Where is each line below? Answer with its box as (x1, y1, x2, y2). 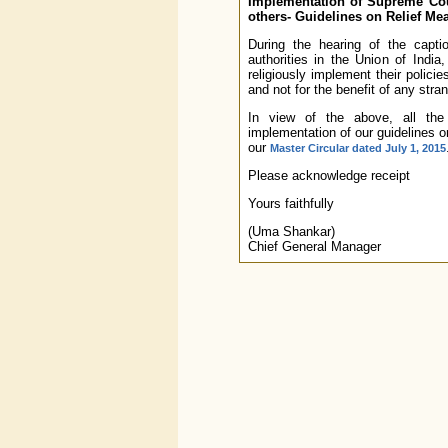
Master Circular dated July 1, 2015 (269, 142, 446, 154)
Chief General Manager (247, 239, 381, 254)
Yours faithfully (247, 196, 334, 211)
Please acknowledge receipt (247, 168, 410, 183)
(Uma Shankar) (247, 224, 335, 239)
